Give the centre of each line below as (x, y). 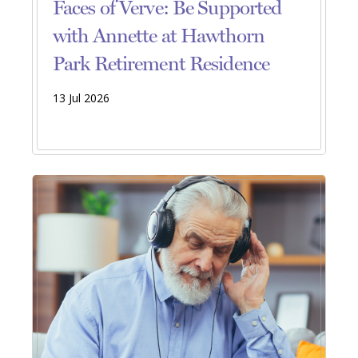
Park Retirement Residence (161, 64)
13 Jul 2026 (81, 98)
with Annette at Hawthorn (159, 36)
